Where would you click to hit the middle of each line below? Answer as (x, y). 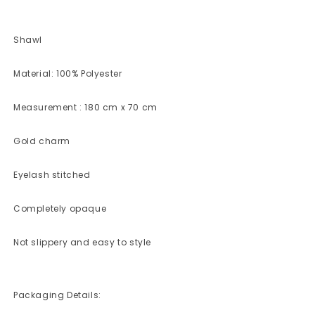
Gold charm (42, 141)
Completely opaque (60, 209)
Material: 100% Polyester (68, 74)
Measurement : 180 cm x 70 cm (85, 108)
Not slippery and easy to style (82, 243)
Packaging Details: (57, 295)
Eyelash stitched (52, 175)
